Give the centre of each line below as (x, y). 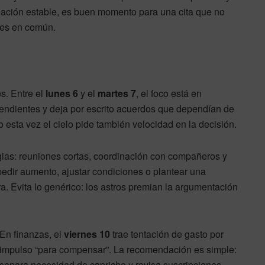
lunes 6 (62, 93)
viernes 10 (87, 234)
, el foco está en (169, 93)
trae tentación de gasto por (167, 234)
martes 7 (117, 93)
